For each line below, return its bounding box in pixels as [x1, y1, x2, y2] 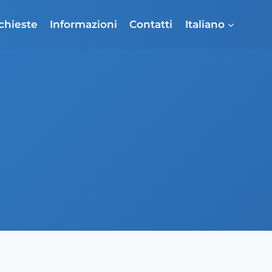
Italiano [185, 18, 225, 30]
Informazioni [50, 18, 118, 30]
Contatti [129, 18, 173, 30]
